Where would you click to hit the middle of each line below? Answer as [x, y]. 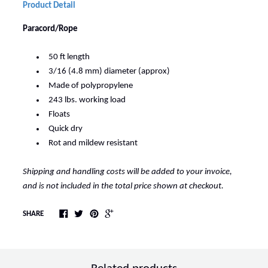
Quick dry [65, 129]
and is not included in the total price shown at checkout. [123, 186]
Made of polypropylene [90, 86]
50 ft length [69, 57]
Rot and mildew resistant [93, 144]
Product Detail [49, 6]
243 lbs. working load [87, 100]
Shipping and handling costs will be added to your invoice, [127, 172]
